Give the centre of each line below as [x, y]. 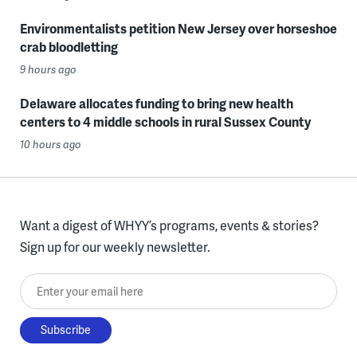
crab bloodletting [69, 46]
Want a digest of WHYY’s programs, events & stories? [169, 225]
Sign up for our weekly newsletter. [115, 246]
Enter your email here [80, 284]
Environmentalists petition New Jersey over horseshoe [178, 28]
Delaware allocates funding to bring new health [156, 103]
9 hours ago [48, 69]
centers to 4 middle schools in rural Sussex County [165, 121]
